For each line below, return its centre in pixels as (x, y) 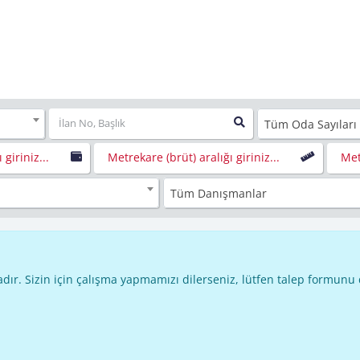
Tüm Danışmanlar (219, 193)
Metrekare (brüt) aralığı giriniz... (193, 157)
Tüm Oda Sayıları (310, 124)
